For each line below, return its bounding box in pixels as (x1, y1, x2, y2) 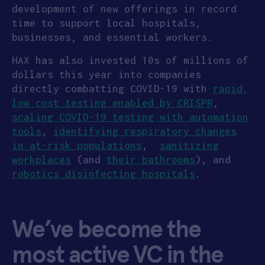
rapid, (213, 83, 248, 95)
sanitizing (160, 140, 219, 152)
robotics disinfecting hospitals (12, 168, 195, 180)
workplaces (12, 154, 71, 166)
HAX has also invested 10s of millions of (12, 54, 248, 67)
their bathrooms (106, 154, 195, 166)
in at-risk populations (12, 140, 142, 152)
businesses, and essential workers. (12, 31, 213, 43)
